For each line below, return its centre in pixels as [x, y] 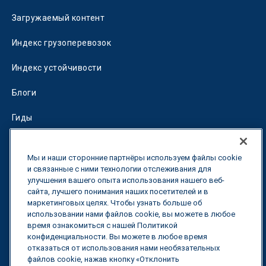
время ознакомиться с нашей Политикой [102, 225]
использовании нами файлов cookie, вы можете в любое [131, 214]
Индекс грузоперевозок [62, 43]
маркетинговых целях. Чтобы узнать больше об [115, 203]
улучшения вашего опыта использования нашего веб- [126, 180]
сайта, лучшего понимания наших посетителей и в [118, 191]
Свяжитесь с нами [57, 230]
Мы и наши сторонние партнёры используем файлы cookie [134, 158]
